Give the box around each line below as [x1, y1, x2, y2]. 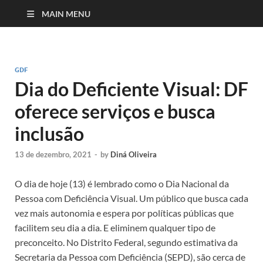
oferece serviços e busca [15, 99, 215, 123]
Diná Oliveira [110, 149, 157, 159]
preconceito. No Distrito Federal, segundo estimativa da [15, 236, 238, 248]
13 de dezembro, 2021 [15, 149, 92, 159]
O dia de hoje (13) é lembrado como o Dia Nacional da [15, 177, 229, 189]
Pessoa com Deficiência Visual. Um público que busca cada [15, 192, 248, 204]
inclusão [15, 122, 84, 145]
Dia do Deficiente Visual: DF [15, 77, 248, 100]
